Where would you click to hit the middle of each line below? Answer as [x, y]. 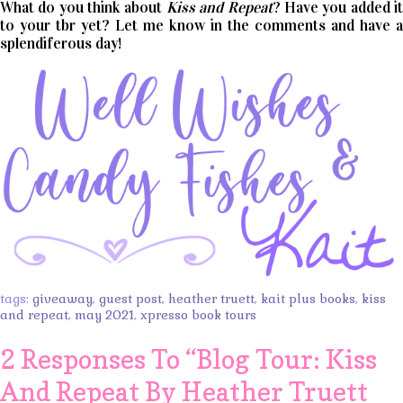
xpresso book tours [198, 314]
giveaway [63, 298]
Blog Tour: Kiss [287, 359]
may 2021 [104, 314]
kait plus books [308, 298]
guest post [130, 298]
